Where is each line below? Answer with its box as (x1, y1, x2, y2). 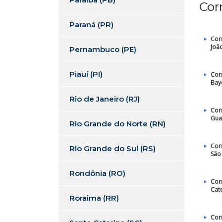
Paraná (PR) (69, 20, 113, 29)
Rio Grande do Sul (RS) (69, 144, 156, 153)
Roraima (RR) (69, 193, 119, 203)
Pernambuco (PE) (69, 45, 136, 54)
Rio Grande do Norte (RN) (69, 119, 166, 128)
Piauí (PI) (69, 69, 103, 79)
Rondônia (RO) (69, 168, 125, 178)
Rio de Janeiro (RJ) (69, 94, 140, 104)
